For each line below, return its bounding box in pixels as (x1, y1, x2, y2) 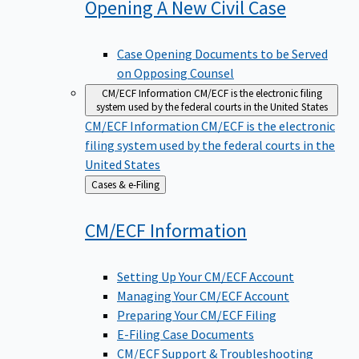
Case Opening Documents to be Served (117, 46, 328, 63)
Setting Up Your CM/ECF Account (117, 268, 294, 284)
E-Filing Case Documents (117, 325, 254, 342)
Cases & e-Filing (128, 178, 159, 192)
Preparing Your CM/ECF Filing (117, 306, 276, 323)
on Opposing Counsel (117, 65, 234, 82)
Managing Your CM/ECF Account (117, 287, 289, 304)
